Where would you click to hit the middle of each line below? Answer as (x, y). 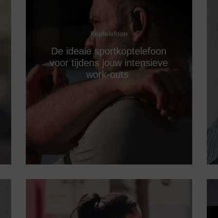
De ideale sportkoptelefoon (109, 51)
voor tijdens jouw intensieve (109, 63)
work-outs (109, 74)
